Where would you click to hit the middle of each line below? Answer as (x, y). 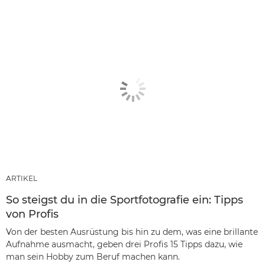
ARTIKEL (22, 178)
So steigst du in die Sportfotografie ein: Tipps (125, 200)
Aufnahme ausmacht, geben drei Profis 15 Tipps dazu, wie (124, 244)
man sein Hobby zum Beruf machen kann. (93, 256)
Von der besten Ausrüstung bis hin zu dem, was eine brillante (132, 232)
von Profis (32, 214)
